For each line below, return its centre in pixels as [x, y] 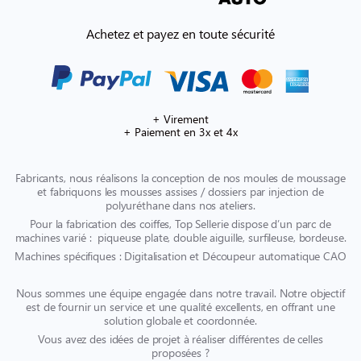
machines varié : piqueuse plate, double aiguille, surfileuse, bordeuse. [180, 238]
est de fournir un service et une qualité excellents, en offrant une [180, 307]
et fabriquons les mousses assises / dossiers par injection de [180, 192]
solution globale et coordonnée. [180, 321]
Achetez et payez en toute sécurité [180, 34]
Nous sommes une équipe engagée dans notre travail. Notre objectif [180, 293]
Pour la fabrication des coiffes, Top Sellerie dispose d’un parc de [180, 224]
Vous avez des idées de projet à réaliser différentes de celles [180, 339]
